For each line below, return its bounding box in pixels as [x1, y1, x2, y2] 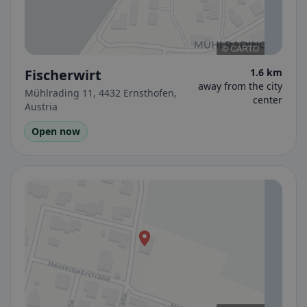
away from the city [198, 79, 282, 93]
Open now [32, 125, 80, 138]
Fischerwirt [25, 66, 101, 84]
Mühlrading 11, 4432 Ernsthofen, [25, 86, 177, 99]
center [253, 93, 282, 106]
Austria [25, 100, 58, 113]
